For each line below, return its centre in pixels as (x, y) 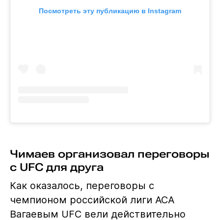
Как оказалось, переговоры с (82, 185)
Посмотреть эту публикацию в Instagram (110, 11)
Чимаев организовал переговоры (110, 153)
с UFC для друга (56, 167)
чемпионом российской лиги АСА (92, 200)
